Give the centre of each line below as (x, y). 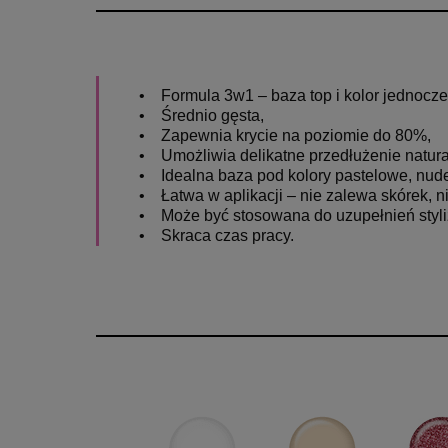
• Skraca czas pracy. (216, 235)
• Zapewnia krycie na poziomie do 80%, (285, 135)
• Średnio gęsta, (201, 115)
